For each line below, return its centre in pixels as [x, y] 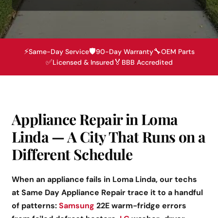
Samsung [77, 206]
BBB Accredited [147, 63]
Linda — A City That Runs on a [109, 137]
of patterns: [35, 206]
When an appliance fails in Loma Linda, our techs [104, 180]
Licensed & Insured [83, 63]
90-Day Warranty [124, 52]
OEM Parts [178, 52]
